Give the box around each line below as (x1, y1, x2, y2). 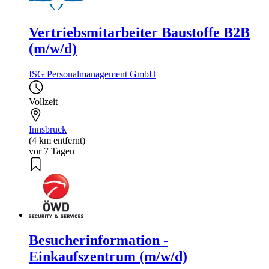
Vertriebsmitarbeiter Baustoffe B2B (29, 24, 250, 40)
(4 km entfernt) (29, 134, 85, 145)
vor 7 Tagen (29, 145, 74, 156)
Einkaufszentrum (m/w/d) (29, 248, 187, 264)
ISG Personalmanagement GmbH (29, 68, 156, 79)
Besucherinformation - (29, 232, 168, 248)
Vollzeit (29, 96, 58, 107)
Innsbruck (29, 124, 67, 134)
